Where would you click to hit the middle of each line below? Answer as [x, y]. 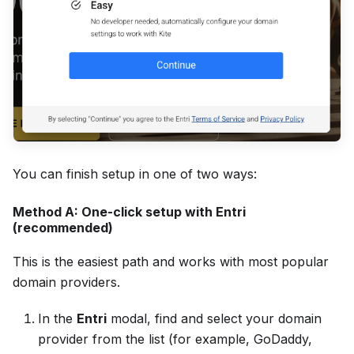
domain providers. [66, 282]
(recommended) [63, 228]
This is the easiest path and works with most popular [171, 262]
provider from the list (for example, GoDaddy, [175, 339]
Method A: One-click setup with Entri [129, 212]
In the [57, 319]
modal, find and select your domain [214, 319]
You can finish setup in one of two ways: [135, 174]
